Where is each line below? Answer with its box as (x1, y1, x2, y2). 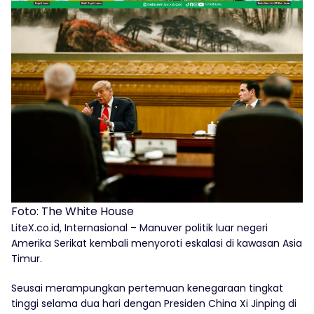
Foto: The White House (11, 203, 134, 220)
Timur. (11, 252, 42, 266)
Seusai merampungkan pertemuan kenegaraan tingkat (11, 281, 283, 296)
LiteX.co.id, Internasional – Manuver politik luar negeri (11, 221, 268, 235)
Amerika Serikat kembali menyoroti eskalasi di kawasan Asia (11, 236, 302, 251)
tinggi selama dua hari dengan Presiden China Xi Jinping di (11, 296, 296, 311)
